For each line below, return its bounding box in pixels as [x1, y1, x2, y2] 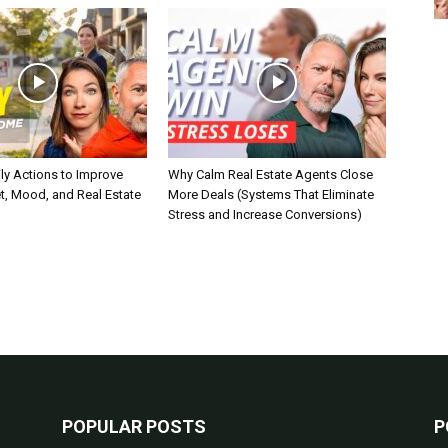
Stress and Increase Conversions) [168, 207, 362, 222]
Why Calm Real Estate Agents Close [168, 167, 373, 182]
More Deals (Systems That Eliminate [168, 187, 374, 202]
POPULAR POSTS [62, 416, 206, 437]
